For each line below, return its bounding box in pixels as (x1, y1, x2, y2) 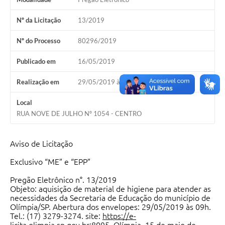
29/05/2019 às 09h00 (77, 78, 144, 86)
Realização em (17, 78, 59, 86)
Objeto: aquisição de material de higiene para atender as (10, 184, 211, 194)
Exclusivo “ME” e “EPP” (10, 157, 90, 167)
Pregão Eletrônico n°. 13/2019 (10, 175, 117, 185)
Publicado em (17, 57, 56, 66)
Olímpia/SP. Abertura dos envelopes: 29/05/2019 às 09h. (10, 202, 211, 212)
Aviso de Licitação (10, 139, 73, 149)
